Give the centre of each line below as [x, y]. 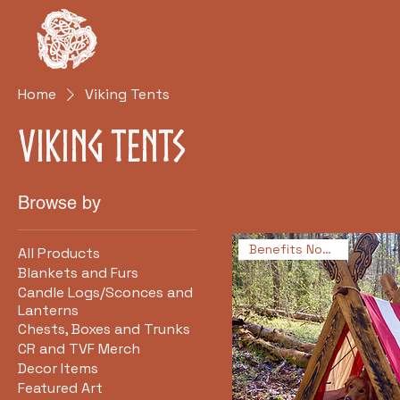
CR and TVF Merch [79, 349]
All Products [59, 253]
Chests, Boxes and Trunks [104, 329]
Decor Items [58, 368]
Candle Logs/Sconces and [105, 292]
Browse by [59, 203]
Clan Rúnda [155, 23]
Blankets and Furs [78, 273]
